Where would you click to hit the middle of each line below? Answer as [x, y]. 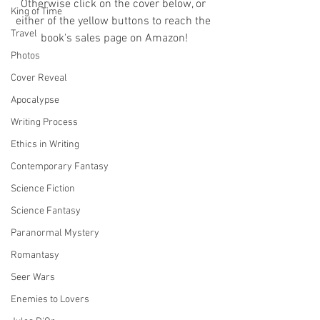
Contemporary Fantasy [60, 167]
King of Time [36, 12]
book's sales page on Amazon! [114, 39]
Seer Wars [33, 277]
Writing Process [44, 122]
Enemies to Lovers [50, 300]
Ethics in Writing [45, 145]
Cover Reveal [39, 78]
